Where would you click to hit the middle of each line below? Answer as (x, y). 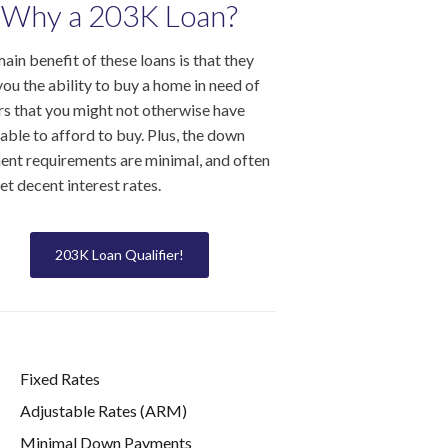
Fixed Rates (59, 378)
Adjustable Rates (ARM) (103, 410)
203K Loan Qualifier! (119, 254)
